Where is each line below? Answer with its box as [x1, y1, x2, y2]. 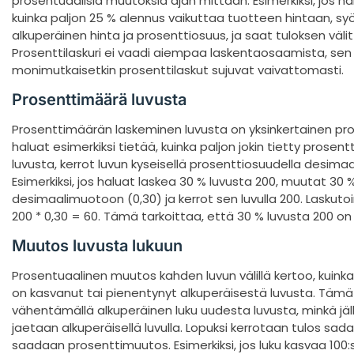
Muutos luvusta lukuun [12, 236, 183, 256]
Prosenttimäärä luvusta [12, 90, 186, 110]
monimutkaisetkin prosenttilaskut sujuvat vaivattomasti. [12, 62, 344, 79]
